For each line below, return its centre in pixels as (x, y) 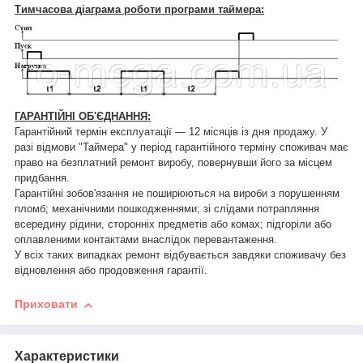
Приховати (46, 304)
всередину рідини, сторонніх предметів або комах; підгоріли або (173, 224)
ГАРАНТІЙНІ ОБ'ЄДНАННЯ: (83, 117)
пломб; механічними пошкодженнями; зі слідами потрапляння (167, 209)
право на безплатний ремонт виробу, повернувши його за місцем (173, 163)
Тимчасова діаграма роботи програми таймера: (139, 9)
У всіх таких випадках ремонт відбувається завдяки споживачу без (180, 255)
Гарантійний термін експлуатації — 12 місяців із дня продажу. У (171, 132)
